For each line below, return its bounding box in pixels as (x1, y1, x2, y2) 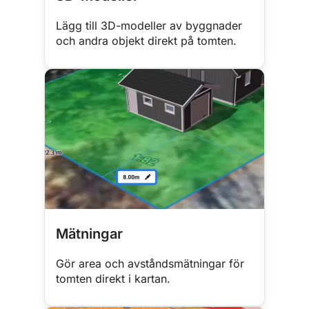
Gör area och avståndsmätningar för (56, 257, 244, 271)
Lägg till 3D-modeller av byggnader (56, 18, 242, 32)
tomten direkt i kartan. (56, 272, 170, 286)
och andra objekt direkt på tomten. (56, 33, 237, 48)
